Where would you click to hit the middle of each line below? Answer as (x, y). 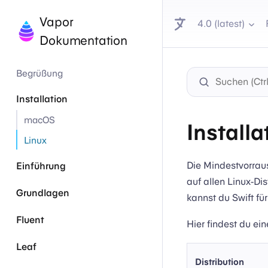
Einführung (41, 166)
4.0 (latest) (221, 23)
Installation (42, 99)
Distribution (219, 261)
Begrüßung (40, 73)
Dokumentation (83, 40)
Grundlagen (43, 193)
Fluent (31, 220)
